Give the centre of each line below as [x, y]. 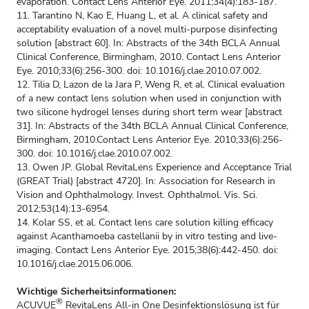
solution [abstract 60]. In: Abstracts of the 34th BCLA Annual [148, 43]
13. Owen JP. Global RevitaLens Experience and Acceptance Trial [154, 168]
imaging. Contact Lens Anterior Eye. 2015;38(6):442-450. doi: [147, 250]
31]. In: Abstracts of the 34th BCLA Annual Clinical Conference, [152, 126]
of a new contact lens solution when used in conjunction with [149, 99]
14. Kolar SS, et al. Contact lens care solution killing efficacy [145, 223]
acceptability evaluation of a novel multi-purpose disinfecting [147, 30]
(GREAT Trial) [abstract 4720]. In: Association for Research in [146, 181]
